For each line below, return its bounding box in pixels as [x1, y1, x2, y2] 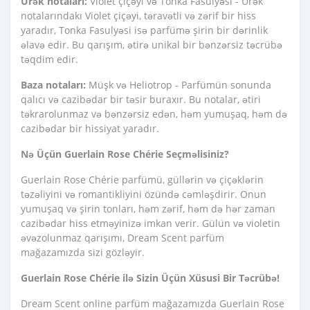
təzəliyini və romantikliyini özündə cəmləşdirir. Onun [21, 188, 266, 201]
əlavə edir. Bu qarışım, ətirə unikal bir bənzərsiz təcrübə [21, 38, 282, 52]
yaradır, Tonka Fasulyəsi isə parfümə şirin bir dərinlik [21, 24, 268, 37]
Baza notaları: [21, 78, 86, 92]
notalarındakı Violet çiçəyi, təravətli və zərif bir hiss [21, 9, 256, 23]
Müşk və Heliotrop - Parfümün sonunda [86, 78, 271, 92]
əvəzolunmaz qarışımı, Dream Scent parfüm [21, 231, 224, 245]
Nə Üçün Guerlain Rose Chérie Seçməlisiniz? [21, 147, 229, 161]
